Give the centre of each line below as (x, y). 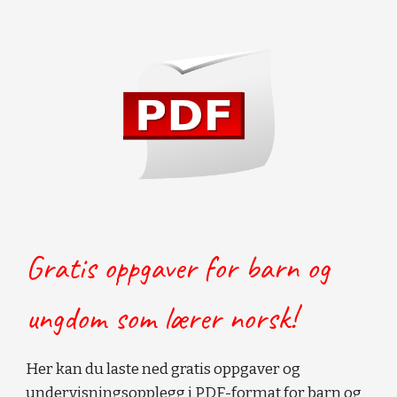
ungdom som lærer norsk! (162, 319)
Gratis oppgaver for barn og (178, 268)
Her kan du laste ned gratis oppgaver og (163, 370)
